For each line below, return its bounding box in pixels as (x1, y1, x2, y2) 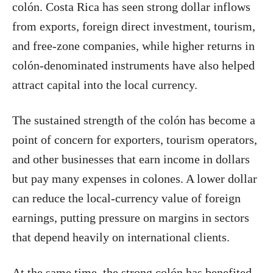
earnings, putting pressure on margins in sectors (12, 210, 249, 224)
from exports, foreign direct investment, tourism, (12, 19, 255, 33)
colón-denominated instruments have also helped (12, 58, 255, 72)
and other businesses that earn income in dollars (12, 152, 250, 166)
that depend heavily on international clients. (12, 230, 230, 244)
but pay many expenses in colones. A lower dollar (12, 171, 257, 185)
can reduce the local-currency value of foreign (12, 191, 241, 205)
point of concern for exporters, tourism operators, (12, 132, 257, 146)
